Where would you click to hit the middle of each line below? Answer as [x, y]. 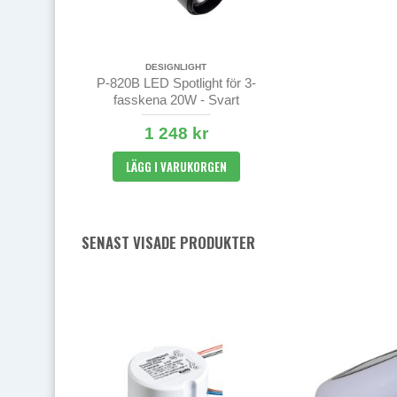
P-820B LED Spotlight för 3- [176, 82]
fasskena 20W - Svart [176, 99]
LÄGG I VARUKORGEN [176, 166]
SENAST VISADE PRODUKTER [168, 242]
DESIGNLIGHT [176, 66]
